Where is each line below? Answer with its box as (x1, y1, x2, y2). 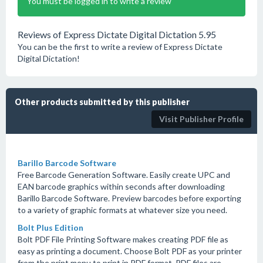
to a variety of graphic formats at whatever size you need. (18, 205, 227, 215)
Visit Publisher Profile (159, 114, 244, 124)
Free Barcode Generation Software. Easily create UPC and (18, 170, 230, 180)
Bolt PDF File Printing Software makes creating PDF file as (18, 234, 228, 244)
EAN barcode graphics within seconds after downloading (18, 181, 225, 191)
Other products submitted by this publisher (15, 97, 190, 107)
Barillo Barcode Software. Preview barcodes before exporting (18, 193, 241, 203)
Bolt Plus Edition (18, 222, 83, 232)
